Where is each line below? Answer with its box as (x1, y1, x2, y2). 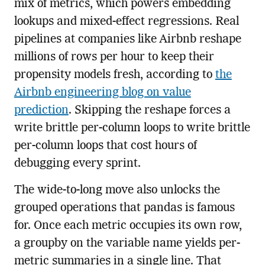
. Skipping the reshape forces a (68, 105, 231, 117)
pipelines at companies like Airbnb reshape (14, 34, 241, 46)
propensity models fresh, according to (14, 69, 215, 82)
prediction (14, 105, 69, 117)
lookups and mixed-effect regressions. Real (14, 16, 239, 28)
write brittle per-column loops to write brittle (14, 122, 250, 135)
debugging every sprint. (14, 158, 141, 170)
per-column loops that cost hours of (14, 140, 197, 153)
